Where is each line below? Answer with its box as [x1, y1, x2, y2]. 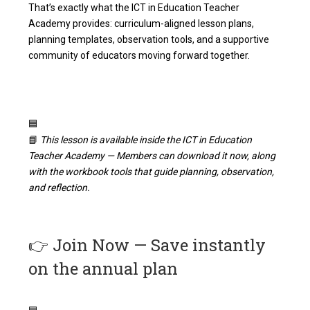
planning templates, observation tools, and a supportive [28, 34, 270, 46]
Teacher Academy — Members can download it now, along [28, 150, 276, 162]
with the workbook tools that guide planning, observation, [28, 166, 275, 178]
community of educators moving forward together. [28, 50, 250, 62]
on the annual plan [28, 257, 179, 280]
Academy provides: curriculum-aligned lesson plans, [28, 18, 255, 30]
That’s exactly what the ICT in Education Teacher [28, 2, 240, 14]
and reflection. [28, 182, 91, 194]
